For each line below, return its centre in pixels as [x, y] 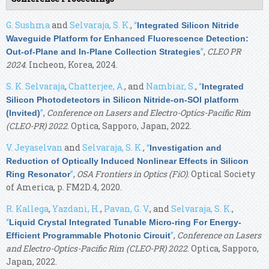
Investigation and [186, 147]
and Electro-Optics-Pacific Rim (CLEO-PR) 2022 [97, 248]
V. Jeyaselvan [34, 147]
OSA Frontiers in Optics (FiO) [132, 174]
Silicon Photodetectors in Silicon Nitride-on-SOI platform [122, 99]
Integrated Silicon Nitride [188, 25]
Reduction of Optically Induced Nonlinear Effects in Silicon [127, 161]
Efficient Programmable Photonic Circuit [88, 235]
